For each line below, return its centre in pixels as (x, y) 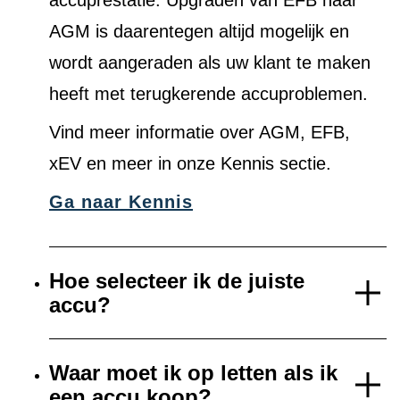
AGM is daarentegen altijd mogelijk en (199, 32)
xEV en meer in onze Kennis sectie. (190, 164)
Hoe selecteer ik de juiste (177, 281)
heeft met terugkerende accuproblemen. (208, 94)
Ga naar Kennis (121, 202)
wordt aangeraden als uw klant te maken (210, 63)
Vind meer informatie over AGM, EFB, (200, 133)
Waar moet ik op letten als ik (193, 373)
